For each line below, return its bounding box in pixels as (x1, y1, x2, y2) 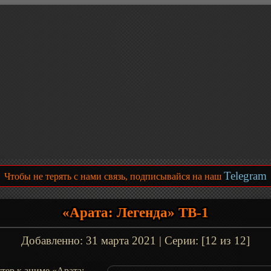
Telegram (224, 169, 267, 182)
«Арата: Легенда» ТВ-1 (62, 205, 209, 220)
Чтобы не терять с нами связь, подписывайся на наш (4, 171, 224, 181)
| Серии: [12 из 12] (156, 234, 250, 247)
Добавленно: (21, 234, 86, 247)
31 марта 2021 (86, 234, 156, 247)
